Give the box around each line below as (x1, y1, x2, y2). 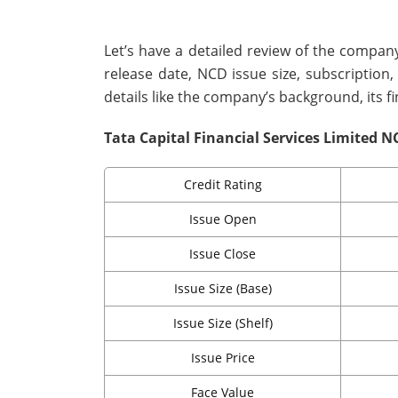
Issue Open (188, 211, 257, 228)
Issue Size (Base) (173, 280, 272, 298)
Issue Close (189, 245, 256, 263)
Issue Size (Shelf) (172, 314, 273, 332)
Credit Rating (183, 176, 262, 194)
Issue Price (190, 349, 255, 367)
